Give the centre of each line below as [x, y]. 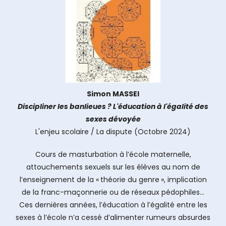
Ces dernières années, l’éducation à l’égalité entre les [113, 205]
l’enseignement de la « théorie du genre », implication [113, 180]
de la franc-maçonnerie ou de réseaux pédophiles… [113, 192]
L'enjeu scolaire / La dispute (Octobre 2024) [113, 132]
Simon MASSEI [113, 94]
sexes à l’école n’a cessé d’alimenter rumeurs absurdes [113, 217]
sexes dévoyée [113, 119]
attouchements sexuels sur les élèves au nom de [113, 167]
